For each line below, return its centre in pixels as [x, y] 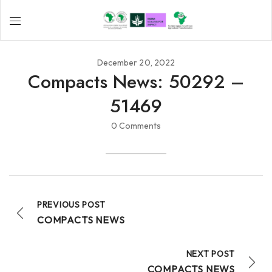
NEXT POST [210, 254]
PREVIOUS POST [72, 205]
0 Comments [136, 126]
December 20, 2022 [136, 63]
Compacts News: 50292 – [136, 82]
